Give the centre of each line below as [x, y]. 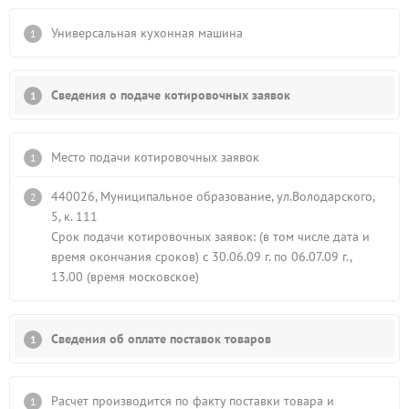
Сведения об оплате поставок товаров [161, 339]
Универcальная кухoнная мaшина [147, 33]
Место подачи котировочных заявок [155, 157]
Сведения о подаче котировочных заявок [171, 95]
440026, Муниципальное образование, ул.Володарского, [213, 196]
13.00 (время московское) [125, 277]
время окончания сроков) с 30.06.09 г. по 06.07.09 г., [202, 257]
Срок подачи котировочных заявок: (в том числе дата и [210, 236]
